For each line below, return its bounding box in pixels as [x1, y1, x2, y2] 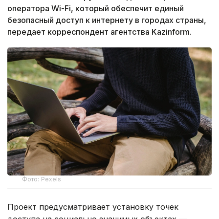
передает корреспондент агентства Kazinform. [7, 27, 192, 37]
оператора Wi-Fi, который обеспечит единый [7, 3, 184, 14]
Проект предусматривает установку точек [7, 201, 178, 212]
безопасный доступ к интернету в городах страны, [7, 15, 206, 25]
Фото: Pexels [22, 175, 62, 183]
